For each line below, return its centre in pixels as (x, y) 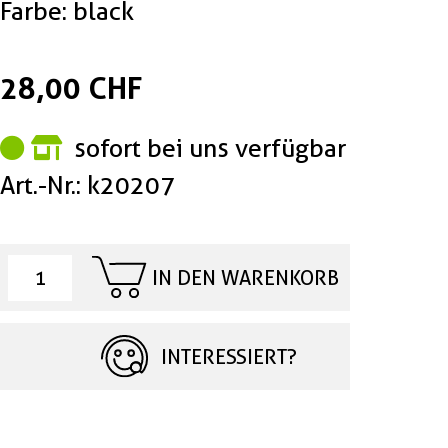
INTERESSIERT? (229, 356)
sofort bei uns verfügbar (207, 148)
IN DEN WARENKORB (245, 277)
